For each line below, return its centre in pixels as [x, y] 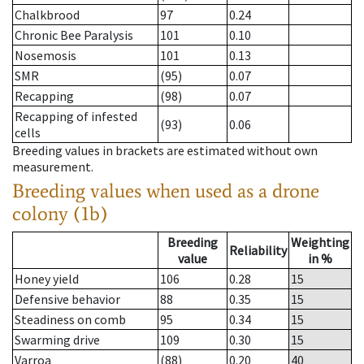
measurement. [53, 167]
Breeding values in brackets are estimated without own [165, 151]
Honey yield [47, 279]
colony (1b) [60, 214]
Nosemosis [45, 56]
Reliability [258, 251]
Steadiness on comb [70, 320]
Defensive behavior [67, 299]
